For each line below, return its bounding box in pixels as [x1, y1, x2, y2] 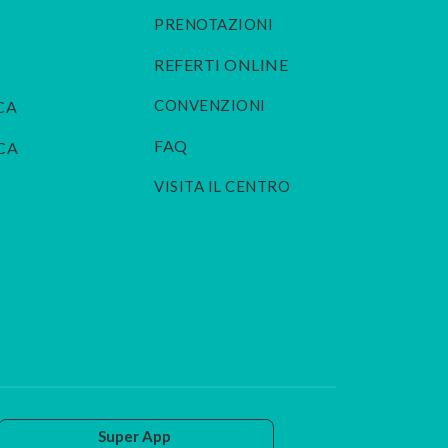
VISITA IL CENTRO [154, 177, 291, 196]
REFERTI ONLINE [154, 55, 289, 75]
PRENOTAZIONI [154, 15, 274, 34]
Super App [98, 426, 171, 445]
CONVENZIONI [154, 96, 266, 115]
